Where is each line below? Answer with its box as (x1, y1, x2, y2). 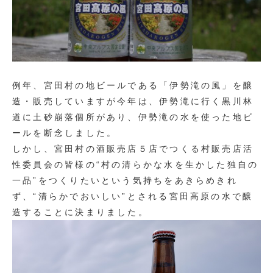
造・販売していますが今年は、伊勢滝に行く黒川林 (12, 96, 254, 107)
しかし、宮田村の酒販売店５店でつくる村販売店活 (12, 144, 254, 154)
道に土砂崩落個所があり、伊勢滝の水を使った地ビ (12, 112, 254, 122)
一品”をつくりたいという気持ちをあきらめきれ (12, 175, 238, 186)
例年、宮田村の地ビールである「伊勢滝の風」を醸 (12, 80, 254, 91)
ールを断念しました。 (12, 128, 118, 138)
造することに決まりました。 (12, 207, 149, 218)
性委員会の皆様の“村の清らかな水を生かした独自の (12, 160, 259, 170)
